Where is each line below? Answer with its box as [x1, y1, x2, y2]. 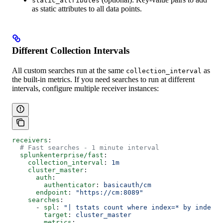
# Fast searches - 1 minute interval [12, 144, 159, 152]
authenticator [12, 181, 96, 189]
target [12, 211, 68, 219]
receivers [12, 136, 48, 144]
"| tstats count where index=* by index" [64, 204, 219, 212]
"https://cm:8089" [76, 189, 143, 197]
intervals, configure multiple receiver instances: [12, 84, 159, 93]
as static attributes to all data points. [32, 4, 142, 13]
